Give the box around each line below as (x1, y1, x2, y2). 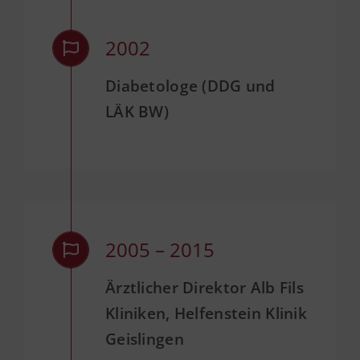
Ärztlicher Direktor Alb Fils (104, 277, 304, 299)
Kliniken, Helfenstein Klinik (104, 303, 307, 325)
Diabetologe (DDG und (104, 75, 276, 96)
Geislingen (104, 329, 184, 350)
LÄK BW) (104, 100, 169, 122)
